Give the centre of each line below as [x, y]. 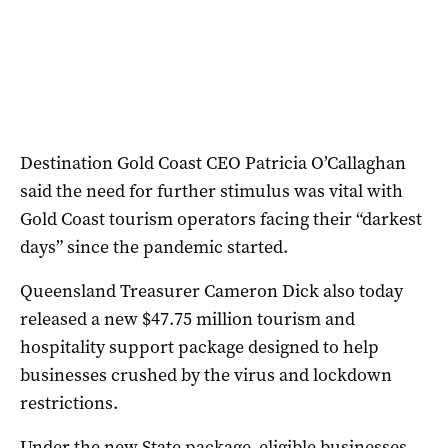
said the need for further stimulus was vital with [211, 191]
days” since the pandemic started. [154, 247]
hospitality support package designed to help [199, 347]
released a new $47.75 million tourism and [187, 319]
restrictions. [69, 403]
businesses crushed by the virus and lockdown [206, 375]
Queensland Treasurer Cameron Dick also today [211, 291]
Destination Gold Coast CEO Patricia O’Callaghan [213, 163]
